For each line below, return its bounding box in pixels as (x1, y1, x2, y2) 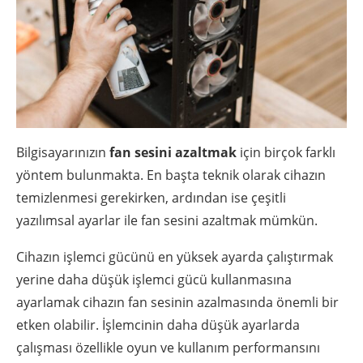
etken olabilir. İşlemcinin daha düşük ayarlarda (16, 316, 300, 335)
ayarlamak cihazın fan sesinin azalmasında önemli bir (16, 293, 339, 312)
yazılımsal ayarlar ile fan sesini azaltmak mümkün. (16, 211, 318, 230)
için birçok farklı (240, 143, 335, 162)
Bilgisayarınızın (16, 143, 109, 162)
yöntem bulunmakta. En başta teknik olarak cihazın (16, 166, 326, 185)
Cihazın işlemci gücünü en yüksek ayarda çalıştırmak (16, 248, 333, 267)
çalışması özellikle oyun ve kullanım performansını (16, 339, 320, 357)
